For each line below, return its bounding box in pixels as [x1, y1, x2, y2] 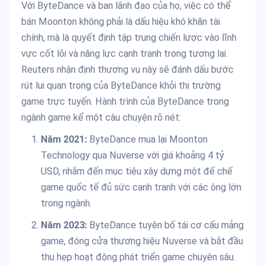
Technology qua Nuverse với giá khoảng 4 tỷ [40, 150, 224, 161]
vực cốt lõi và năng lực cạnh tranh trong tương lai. [21, 48, 228, 60]
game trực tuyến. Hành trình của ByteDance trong [21, 96, 229, 108]
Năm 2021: [40, 134, 87, 146]
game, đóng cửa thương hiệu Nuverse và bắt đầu [40, 235, 243, 247]
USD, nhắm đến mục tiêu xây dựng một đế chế [40, 166, 232, 177]
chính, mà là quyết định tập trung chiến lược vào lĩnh [21, 32, 237, 44]
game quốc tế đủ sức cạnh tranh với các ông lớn [40, 182, 241, 193]
